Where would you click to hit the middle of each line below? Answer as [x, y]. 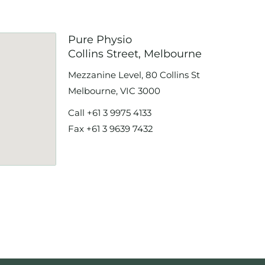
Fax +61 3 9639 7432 [111, 128]
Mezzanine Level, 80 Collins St [134, 75]
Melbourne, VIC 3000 [114, 91]
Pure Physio [100, 39]
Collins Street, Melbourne [135, 54]
